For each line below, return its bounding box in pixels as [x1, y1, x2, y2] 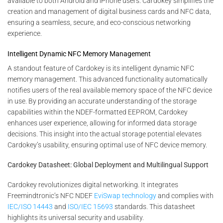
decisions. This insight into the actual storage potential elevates [7, 129, 202, 138]
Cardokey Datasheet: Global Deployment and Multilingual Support [7, 161, 209, 169]
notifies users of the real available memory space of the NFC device [7, 86, 212, 94]
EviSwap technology [94, 192, 156, 200]
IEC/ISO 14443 [7, 203, 53, 211]
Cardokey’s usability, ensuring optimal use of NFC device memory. [7, 140, 207, 149]
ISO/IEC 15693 [68, 203, 113, 211]
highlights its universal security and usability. [7, 214, 144, 222]
